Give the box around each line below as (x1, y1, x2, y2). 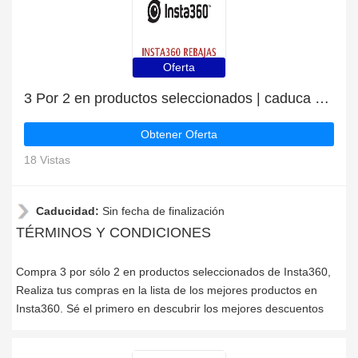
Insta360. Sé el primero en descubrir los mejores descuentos (16, 302, 324, 315)
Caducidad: (36, 205, 102, 217)
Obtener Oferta (141, 128, 217, 141)
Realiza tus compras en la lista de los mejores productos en (16, 284, 317, 296)
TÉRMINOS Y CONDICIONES (16, 225, 211, 241)
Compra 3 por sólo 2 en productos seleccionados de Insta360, (16, 265, 331, 278)
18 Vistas (24, 153, 70, 166)
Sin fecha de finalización (102, 205, 225, 217)
